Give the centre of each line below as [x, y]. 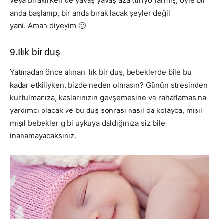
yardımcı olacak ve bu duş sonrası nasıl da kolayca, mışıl [106, 110]
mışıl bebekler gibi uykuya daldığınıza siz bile [88, 123]
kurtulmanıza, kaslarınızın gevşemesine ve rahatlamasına [108, 98]
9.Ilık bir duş [35, 52]
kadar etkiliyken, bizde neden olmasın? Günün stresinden [109, 85]
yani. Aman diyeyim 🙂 [48, 26]
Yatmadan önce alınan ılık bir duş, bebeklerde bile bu [101, 72]
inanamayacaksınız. [43, 136]
